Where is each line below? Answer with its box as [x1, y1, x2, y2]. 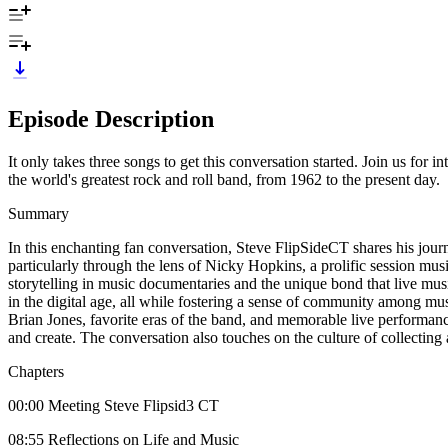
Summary [8, 204, 69, 222]
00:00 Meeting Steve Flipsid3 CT [8, 396, 219, 414]
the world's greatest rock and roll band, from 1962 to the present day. [8, 170, 440, 188]
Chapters [8, 362, 64, 380]
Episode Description [8, 105, 214, 132]
